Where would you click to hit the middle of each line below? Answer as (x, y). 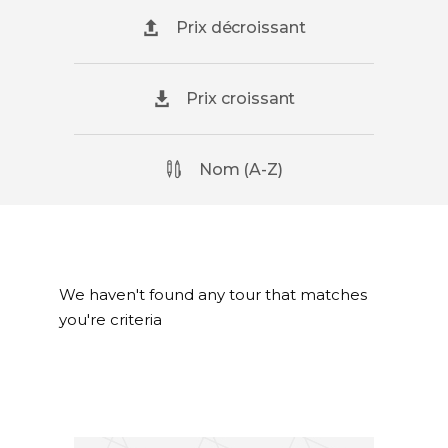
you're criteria (110, 319)
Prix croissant (241, 98)
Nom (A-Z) (241, 169)
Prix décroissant (241, 27)
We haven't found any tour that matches (213, 294)
